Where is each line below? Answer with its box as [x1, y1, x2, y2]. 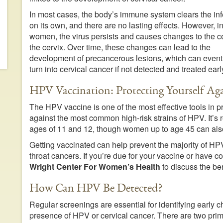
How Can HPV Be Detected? [29, 180, 162, 196]
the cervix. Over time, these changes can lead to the [29, 41, 211, 53]
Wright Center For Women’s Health [29, 161, 160, 173]
